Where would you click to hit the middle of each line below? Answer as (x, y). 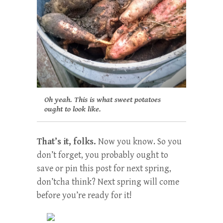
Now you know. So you (139, 142)
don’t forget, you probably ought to (103, 155)
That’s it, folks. (66, 142)
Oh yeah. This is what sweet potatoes (103, 100)
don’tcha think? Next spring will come (108, 182)
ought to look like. (73, 110)
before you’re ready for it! (84, 196)
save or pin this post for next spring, (104, 169)
